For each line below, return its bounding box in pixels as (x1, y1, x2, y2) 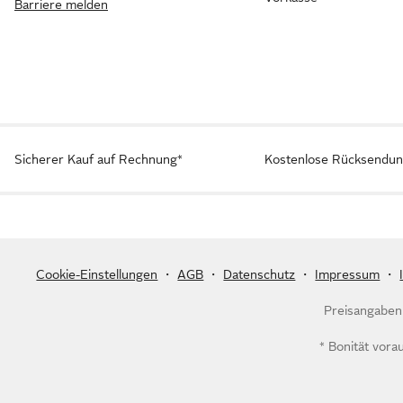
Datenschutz (223, 266, 296, 282)
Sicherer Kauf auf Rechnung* (14, 151, 183, 166)
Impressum (315, 266, 381, 282)
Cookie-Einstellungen (36, 266, 158, 282)
